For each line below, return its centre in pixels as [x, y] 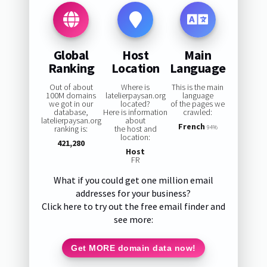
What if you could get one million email [133, 180]
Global [71, 55]
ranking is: [71, 129]
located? [136, 104]
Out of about [71, 87]
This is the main [198, 87]
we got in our [71, 104]
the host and [135, 129]
